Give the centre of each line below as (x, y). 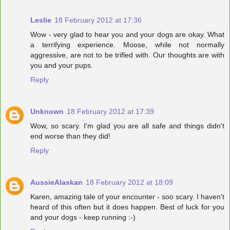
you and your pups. (62, 65)
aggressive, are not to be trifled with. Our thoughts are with (127, 55)
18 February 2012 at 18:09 (129, 183)
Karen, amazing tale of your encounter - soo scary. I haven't (127, 197)
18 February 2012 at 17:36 (98, 20)
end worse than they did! (70, 136)
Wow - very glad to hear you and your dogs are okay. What (127, 35)
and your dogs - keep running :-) (83, 217)
